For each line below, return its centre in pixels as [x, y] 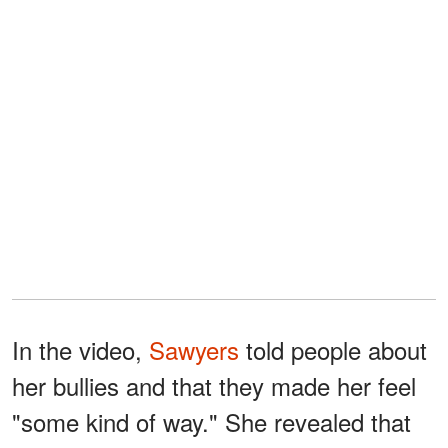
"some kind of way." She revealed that [211, 422]
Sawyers [194, 350]
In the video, [80, 350]
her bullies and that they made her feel [214, 386]
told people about [333, 350]
